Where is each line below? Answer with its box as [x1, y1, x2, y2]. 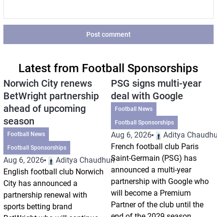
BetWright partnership [3, 90, 99, 102]
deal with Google [110, 90, 183, 102]
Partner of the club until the [110, 200, 203, 209]
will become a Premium [110, 188, 191, 198]
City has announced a [3, 178, 77, 188]
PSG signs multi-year [110, 77, 201, 89]
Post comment [86, 30, 131, 38]
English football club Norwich [3, 167, 104, 176]
